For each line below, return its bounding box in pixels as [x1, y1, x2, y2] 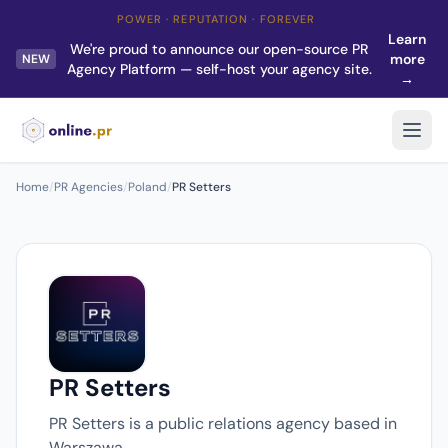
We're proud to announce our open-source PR [70, 40, 369, 58]
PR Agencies [54, 179, 123, 195]
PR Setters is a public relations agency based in [49, 413, 397, 434]
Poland [128, 179, 167, 195]
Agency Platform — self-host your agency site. [66, 60, 372, 78]
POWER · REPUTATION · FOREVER [116, 12, 316, 26]
